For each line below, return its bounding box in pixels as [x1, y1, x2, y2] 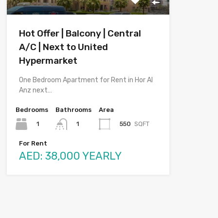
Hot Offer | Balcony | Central [19, 27, 141, 39]
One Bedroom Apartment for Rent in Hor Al [19, 75, 153, 84]
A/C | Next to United [19, 41, 108, 53]
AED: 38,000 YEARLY [19, 149, 122, 163]
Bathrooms [55, 106, 91, 113]
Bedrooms [16, 106, 48, 113]
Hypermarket [19, 54, 77, 66]
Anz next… [19, 86, 52, 94]
